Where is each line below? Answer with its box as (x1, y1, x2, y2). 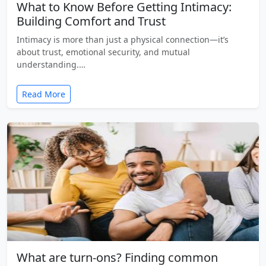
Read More (22, 88, 65, 100)
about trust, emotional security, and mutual (17, 46, 190, 58)
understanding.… (17, 58, 85, 70)
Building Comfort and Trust (17, 12, 166, 29)
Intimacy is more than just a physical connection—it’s (17, 33, 229, 45)
